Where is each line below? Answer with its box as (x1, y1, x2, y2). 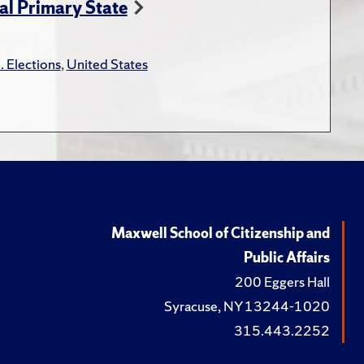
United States (66, 54, 148, 73)
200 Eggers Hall (235, 271, 330, 291)
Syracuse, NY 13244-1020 (164, 296, 330, 315)
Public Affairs (244, 247, 330, 266)
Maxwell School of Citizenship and (111, 223, 330, 242)
